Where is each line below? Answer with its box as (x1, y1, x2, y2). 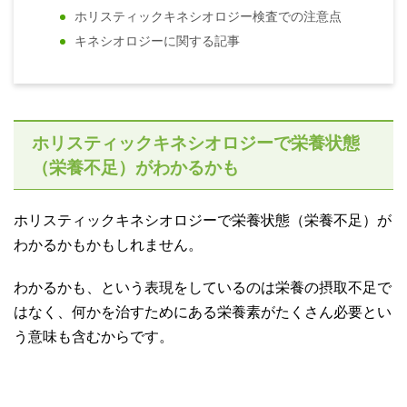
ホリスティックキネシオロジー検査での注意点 (74, 9, 342, 24)
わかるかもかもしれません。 (14, 236, 203, 253)
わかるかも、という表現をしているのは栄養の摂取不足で (14, 279, 392, 295)
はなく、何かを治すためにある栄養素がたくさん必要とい (14, 303, 392, 320)
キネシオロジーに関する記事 (74, 34, 241, 48)
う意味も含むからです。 (14, 328, 174, 344)
